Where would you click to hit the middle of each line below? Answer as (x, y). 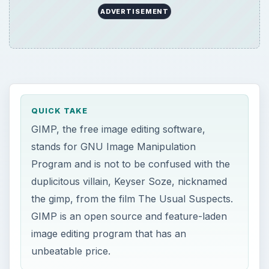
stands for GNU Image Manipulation (114, 146)
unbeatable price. (71, 251)
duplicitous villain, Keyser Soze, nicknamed (129, 181)
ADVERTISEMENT (134, 12)
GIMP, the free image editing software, (119, 129)
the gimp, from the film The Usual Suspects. (132, 198)
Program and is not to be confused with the (131, 164)
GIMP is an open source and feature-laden (129, 216)
